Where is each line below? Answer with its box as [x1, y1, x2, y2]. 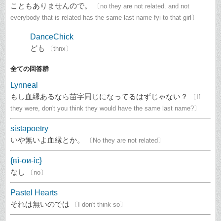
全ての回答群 [10, 65, 49, 73]
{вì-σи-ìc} [10, 156, 42, 165]
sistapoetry [10, 124, 48, 133]
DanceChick [30, 33, 74, 41]
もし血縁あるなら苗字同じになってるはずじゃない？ [10, 92, 188, 101]
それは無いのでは [10, 199, 70, 208]
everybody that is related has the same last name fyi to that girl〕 [10, 14, 198, 22]
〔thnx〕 [47, 45, 72, 53]
